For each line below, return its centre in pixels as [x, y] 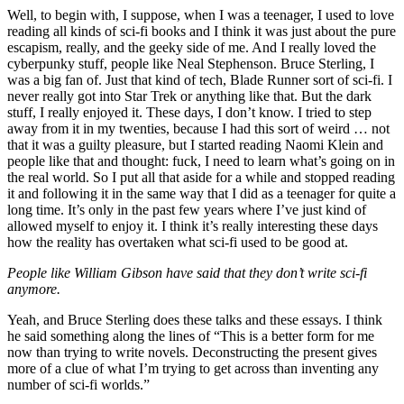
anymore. [34, 289]
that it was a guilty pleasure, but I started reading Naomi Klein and [195, 144]
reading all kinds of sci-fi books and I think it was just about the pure [202, 31]
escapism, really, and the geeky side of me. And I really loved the [192, 47]
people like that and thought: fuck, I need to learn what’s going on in [201, 161]
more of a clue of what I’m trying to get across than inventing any [193, 368]
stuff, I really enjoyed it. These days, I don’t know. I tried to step [189, 112]
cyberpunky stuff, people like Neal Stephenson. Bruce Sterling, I [191, 63]
